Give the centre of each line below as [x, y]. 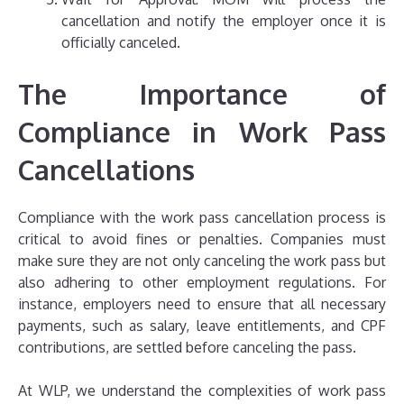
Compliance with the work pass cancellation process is [202, 218]
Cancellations [106, 170]
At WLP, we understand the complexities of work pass [202, 391]
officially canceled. [121, 43]
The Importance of [202, 94]
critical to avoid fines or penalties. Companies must [202, 239]
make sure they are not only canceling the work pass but [202, 261]
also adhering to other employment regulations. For [202, 283]
